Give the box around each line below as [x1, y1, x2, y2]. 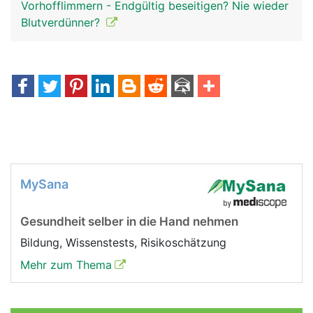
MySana [20, 177, 68, 191]
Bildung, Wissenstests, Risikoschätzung [20, 235, 230, 249]
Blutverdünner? [21, 15, 103, 29]
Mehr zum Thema [20, 258, 112, 272]
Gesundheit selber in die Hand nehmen [20, 214, 238, 228]
